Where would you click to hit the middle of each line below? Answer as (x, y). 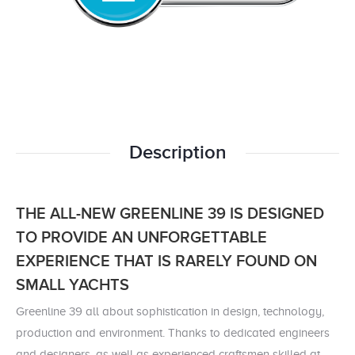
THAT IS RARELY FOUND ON (216, 261)
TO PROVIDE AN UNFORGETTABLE (141, 237)
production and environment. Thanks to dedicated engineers (173, 332)
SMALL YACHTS (73, 285)
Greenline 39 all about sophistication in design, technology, (170, 311)
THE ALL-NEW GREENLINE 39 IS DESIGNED (170, 214)
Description (177, 152)
